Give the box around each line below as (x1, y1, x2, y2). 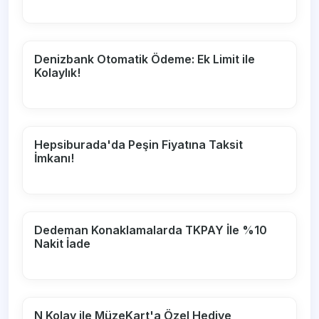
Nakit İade (34, 236, 91, 251)
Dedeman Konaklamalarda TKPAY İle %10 (34, 222, 268, 237)
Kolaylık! (34, 65, 81, 80)
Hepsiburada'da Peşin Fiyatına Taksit (34, 137, 244, 152)
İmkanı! (34, 150, 75, 165)
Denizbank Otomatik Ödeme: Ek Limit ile (34, 51, 256, 66)
